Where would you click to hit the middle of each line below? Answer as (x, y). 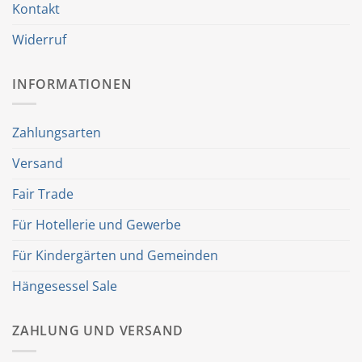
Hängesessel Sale (65, 286)
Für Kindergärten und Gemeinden (115, 256)
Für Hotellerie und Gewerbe (97, 225)
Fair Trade (43, 194)
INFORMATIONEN (72, 84)
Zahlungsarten (57, 133)
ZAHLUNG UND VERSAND (98, 331)
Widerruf (39, 39)
